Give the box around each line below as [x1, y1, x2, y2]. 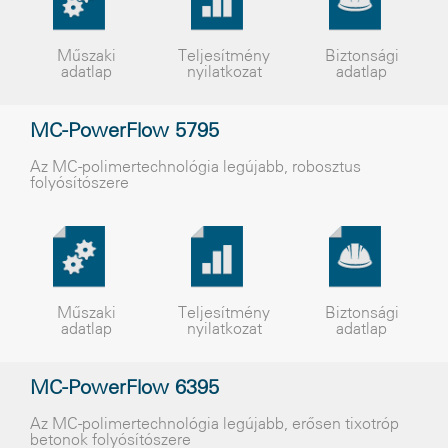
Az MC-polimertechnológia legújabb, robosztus [30, 160, 361, 175]
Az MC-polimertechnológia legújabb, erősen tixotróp [30, 417, 399, 432]
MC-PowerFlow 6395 [30, 380, 219, 398]
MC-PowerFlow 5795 [30, 123, 219, 141]
